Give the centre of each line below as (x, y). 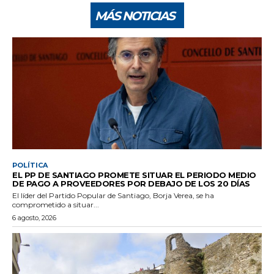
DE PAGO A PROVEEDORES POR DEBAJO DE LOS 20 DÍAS (131, 184)
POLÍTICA (30, 165)
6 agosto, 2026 (34, 218)
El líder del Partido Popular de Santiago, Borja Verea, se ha (113, 196)
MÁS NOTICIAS (134, 16)
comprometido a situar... (56, 205)
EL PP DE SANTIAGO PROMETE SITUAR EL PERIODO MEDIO (134, 175)
